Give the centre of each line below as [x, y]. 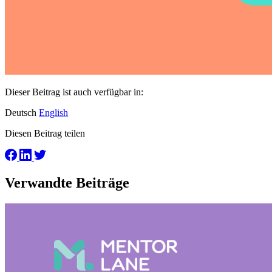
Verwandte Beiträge [67, 183]
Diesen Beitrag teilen [45, 133]
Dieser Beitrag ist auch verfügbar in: [74, 92]
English [53, 112]
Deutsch [22, 112]
